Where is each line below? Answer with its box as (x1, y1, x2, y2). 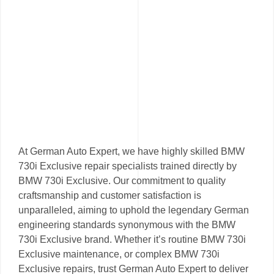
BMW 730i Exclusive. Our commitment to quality (18, 176, 226, 187)
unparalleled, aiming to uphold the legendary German (18, 205, 249, 216)
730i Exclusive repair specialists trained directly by (18, 161, 237, 172)
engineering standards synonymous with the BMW (18, 220, 235, 231)
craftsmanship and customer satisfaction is (18, 190, 201, 201)
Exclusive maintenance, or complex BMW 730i (18, 249, 220, 260)
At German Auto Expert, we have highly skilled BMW (18, 146, 245, 157)
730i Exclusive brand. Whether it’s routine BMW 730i (18, 234, 246, 245)
